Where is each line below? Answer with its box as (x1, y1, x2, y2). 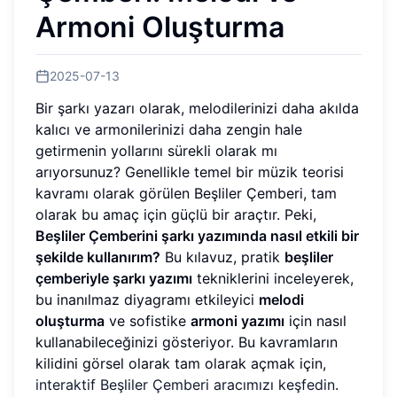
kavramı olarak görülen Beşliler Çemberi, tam (35, 183, 337, 202)
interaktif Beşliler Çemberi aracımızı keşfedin (35, 375, 335, 393)
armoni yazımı (191, 311, 284, 330)
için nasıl (284, 311, 346, 330)
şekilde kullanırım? (35, 247, 160, 266)
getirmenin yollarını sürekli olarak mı (35, 141, 277, 160)
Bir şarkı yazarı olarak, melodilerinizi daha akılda (35, 98, 359, 117)
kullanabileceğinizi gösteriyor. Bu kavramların (35, 332, 338, 351)
